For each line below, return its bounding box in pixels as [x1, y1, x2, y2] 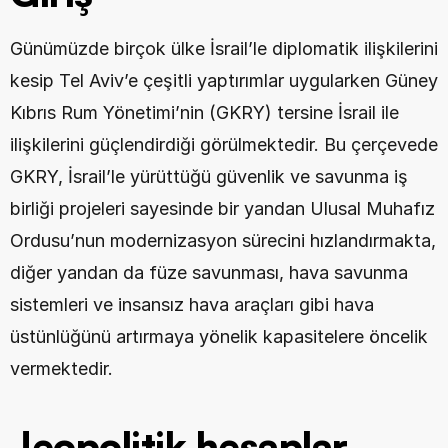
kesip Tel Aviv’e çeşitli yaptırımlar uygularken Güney [10, 70, 438, 91]
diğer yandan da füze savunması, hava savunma [10, 262, 408, 283]
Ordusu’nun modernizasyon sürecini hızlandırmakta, [10, 230, 436, 251]
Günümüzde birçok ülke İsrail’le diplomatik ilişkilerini [10, 38, 438, 59]
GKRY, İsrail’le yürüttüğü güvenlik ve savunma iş [10, 166, 408, 187]
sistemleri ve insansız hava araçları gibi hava [10, 294, 374, 315]
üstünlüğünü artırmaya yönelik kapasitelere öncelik [10, 326, 428, 347]
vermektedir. [10, 358, 113, 379]
